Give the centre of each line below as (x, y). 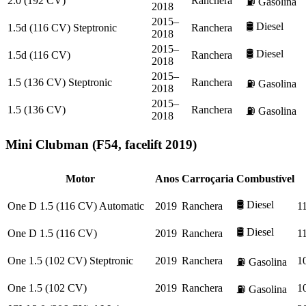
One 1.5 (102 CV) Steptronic (70, 261)
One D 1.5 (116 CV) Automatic (76, 206)
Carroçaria (208, 179)
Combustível (265, 179)
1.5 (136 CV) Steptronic (60, 82)
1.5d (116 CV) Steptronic (62, 27)
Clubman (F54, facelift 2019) (116, 144)
